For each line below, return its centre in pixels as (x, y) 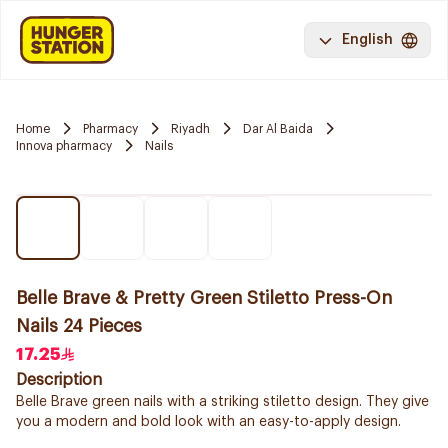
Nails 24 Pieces (79, 326)
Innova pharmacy (64, 145)
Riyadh (190, 128)
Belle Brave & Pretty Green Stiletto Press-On (204, 298)
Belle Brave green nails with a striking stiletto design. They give (222, 402)
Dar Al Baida (278, 128)
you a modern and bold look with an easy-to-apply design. (208, 422)
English (367, 40)
